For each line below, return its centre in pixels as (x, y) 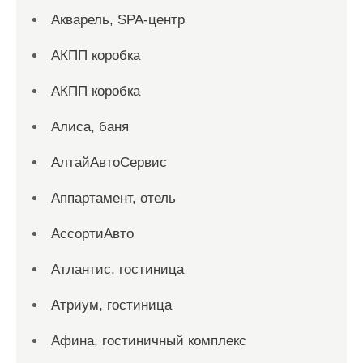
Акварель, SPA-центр (118, 20)
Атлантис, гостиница (117, 269)
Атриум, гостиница (111, 305)
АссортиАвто (92, 234)
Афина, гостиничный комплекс (149, 341)
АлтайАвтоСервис (109, 162)
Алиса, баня (90, 127)
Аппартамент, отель (113, 198)
